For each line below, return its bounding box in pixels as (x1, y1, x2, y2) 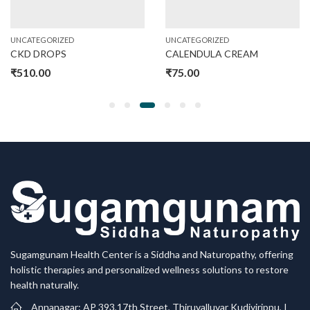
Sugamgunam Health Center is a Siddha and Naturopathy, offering (10, 248, 293, 261)
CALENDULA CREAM (165, 47, 258, 60)
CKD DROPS (10, 47, 66, 60)
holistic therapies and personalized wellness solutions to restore (10, 264, 289, 276)
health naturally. (10, 279, 79, 291)
